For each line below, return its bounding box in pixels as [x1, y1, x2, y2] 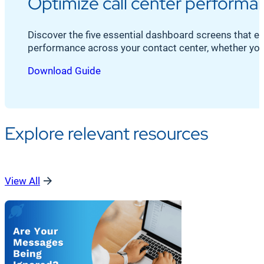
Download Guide [28, 64, 101, 77]
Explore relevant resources [5, 121, 208, 145]
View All [5, 175, 40, 187]
